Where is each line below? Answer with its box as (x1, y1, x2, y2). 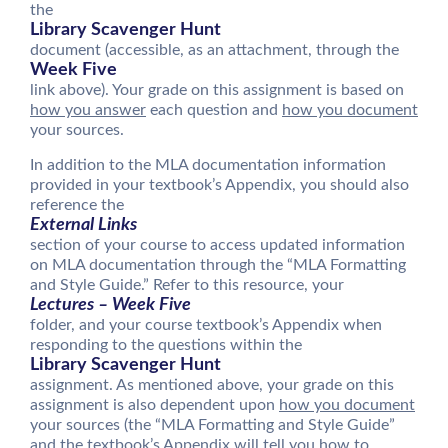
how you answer (30, 102, 146, 118)
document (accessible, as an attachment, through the (30, 42, 399, 58)
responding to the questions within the (30, 337, 302, 353)
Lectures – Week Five (30, 296, 191, 314)
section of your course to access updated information (30, 237, 405, 253)
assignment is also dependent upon (30, 397, 279, 413)
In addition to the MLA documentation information (30, 157, 386, 173)
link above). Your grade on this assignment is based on (30, 82, 404, 98)
